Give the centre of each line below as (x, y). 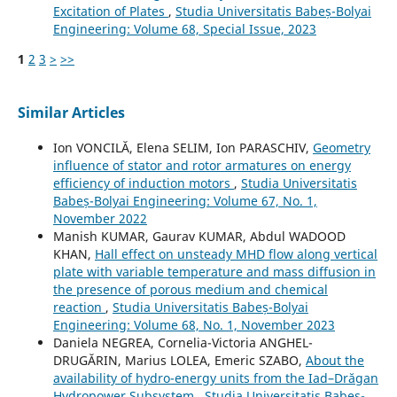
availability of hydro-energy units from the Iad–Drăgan (215, 378)
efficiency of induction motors (143, 183)
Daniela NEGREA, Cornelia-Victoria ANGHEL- (183, 343)
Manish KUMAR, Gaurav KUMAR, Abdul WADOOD (199, 237)
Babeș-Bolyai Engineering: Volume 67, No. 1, (185, 201)
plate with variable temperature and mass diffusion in (214, 272)
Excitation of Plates (110, 12)
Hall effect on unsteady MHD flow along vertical (236, 254)
